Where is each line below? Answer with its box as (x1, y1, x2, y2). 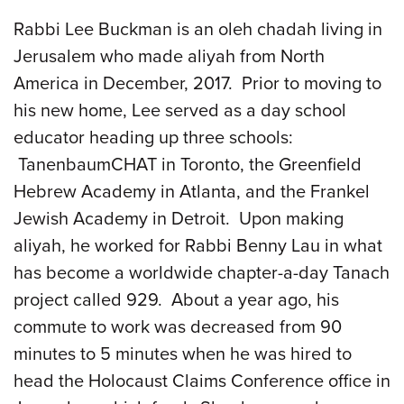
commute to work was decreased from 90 (14, 316, 342, 338)
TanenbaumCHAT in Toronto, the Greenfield (14, 153, 362, 176)
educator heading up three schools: (14, 126, 293, 149)
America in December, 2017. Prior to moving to (14, 72, 381, 95)
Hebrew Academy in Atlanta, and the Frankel (14, 180, 370, 203)
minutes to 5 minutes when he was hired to (14, 343, 352, 365)
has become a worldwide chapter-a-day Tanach (14, 262, 390, 284)
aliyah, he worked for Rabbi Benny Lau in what (14, 234, 382, 257)
